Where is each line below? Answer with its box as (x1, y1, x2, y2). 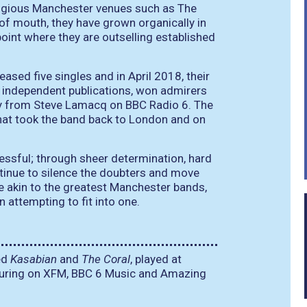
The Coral (82, 251, 130, 266)
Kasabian (10, 251, 57, 266)
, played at (130, 251, 182, 266)
